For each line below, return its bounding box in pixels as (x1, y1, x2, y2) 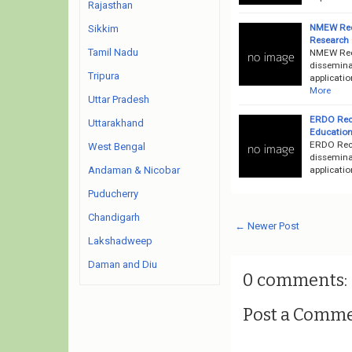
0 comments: (242, 269, 347, 291)
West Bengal (88, 141, 145, 152)
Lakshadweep (88, 235, 152, 247)
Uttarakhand (88, 117, 144, 129)
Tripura (88, 70, 119, 82)
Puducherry (88, 188, 138, 200)
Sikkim (88, 23, 119, 35)
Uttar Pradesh (88, 93, 149, 105)
